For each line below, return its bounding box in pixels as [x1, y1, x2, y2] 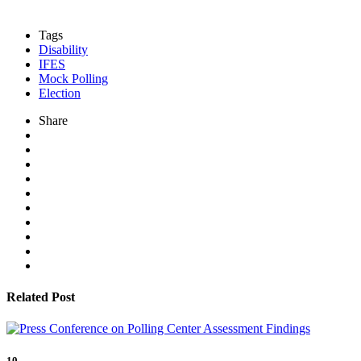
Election [39, 85, 81, 100]
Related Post [6, 290, 75, 305]
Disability [39, 42, 88, 56]
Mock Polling [39, 71, 108, 85]
